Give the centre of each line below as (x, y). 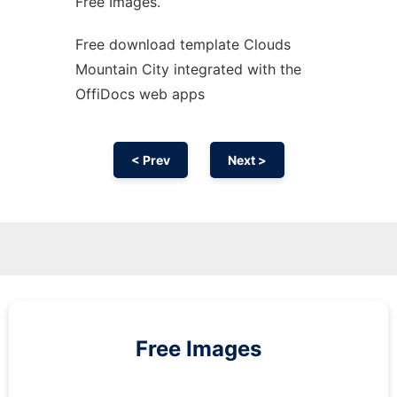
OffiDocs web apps (140, 94)
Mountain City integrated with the (188, 69)
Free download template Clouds (183, 44)
